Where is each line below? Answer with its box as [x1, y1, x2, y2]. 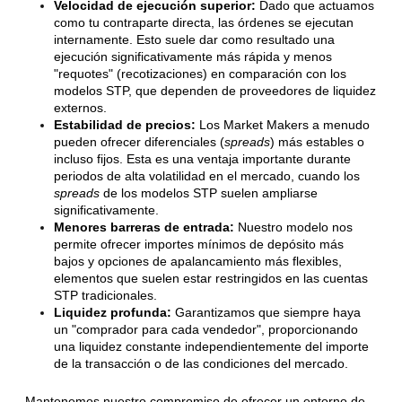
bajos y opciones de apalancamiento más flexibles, [54, 254, 342, 268]
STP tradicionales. [54, 288, 157, 302]
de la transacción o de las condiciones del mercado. [54, 356, 348, 371]
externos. [54, 100, 107, 115]
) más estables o [270, 135, 364, 149]
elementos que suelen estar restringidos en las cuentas [54, 271, 368, 285]
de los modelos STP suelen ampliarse [100, 186, 318, 200]
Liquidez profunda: [54, 305, 171, 319]
